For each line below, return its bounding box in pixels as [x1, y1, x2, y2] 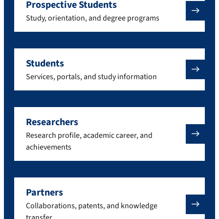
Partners [26, 185, 63, 199]
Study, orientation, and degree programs [26, 12, 159, 23]
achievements [26, 141, 71, 153]
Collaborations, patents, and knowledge [26, 200, 157, 211]
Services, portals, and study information [26, 71, 157, 82]
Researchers [26, 115, 78, 129]
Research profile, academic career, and [26, 130, 153, 141]
